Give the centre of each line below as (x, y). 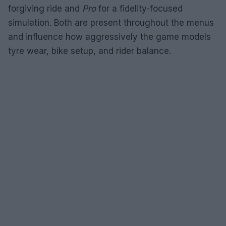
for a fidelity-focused (139, 8)
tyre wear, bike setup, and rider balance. (90, 51)
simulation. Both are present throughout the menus (111, 22)
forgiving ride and (45, 8)
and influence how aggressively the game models (109, 37)
